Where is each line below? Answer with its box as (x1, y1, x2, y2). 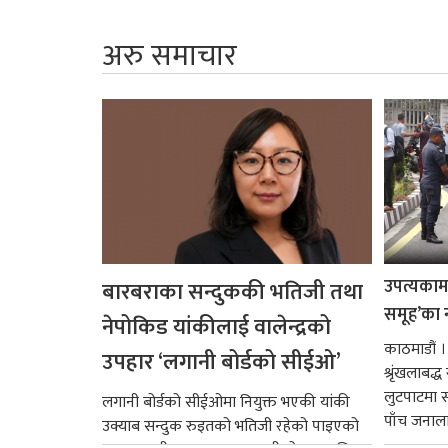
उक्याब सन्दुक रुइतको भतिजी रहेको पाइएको (102, 412, 359, 440)
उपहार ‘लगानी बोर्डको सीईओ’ (102, 343, 341, 381)
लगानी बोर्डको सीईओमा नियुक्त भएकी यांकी (102, 388, 350, 416)
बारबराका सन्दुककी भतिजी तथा (102, 273, 363, 311)
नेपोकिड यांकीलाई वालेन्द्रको (102, 308, 331, 346)
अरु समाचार (102, 30, 237, 81)
